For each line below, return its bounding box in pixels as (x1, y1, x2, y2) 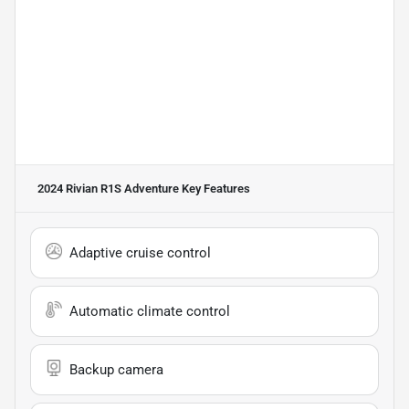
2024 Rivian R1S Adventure (37, 182, 179, 196)
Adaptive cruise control (69, 245, 211, 262)
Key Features (179, 182, 250, 196)
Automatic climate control (69, 303, 230, 320)
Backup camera (69, 362, 163, 379)
